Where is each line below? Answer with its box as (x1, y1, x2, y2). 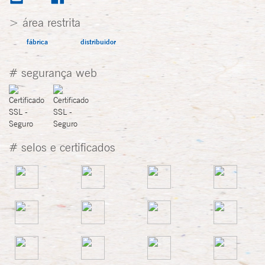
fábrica (27, 37, 48, 46)
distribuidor (80, 37, 116, 46)
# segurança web (9, 65, 97, 80)
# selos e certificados (9, 140, 115, 154)
